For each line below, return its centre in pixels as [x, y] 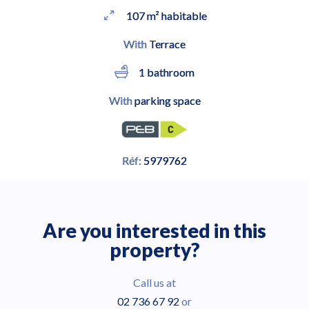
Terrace [166, 44]
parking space [166, 100]
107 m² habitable [167, 16]
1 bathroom [167, 72]
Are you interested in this [154, 231]
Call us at [154, 283]
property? [154, 250]
